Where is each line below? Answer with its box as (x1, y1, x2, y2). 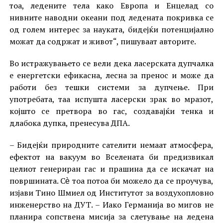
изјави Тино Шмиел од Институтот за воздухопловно (9, 187, 214, 199)
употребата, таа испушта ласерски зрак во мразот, (9, 94, 214, 105)
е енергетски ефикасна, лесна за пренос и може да (9, 70, 214, 81)
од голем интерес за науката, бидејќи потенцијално (9, 24, 214, 35)
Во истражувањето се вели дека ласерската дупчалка (9, 58, 214, 69)
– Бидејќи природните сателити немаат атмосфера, (9, 139, 214, 151)
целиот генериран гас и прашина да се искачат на (9, 163, 214, 175)
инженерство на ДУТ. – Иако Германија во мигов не (9, 199, 214, 211)
